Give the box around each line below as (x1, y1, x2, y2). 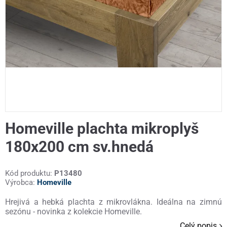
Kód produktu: (5, 169, 54, 178)
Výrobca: (5, 178, 37, 187)
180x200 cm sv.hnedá (5, 138, 154, 156)
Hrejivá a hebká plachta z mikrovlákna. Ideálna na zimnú (5, 197, 222, 207)
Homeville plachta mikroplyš (5, 120, 199, 138)
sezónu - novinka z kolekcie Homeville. (5, 207, 142, 217)
